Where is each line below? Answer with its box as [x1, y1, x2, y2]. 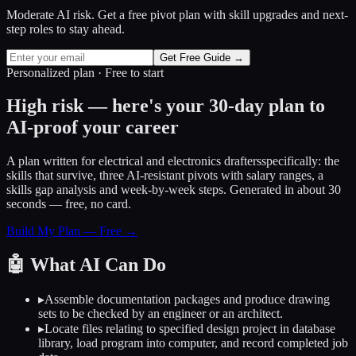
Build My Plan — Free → [6, 224, 137, 238]
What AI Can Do [25, 254, 166, 276]
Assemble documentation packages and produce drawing [44, 292, 330, 307]
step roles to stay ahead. [6, 21, 125, 36]
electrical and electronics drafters [99, 154, 261, 168]
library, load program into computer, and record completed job [38, 336, 348, 350]
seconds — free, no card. [6, 197, 131, 211]
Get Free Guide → [160, 51, 244, 64]
